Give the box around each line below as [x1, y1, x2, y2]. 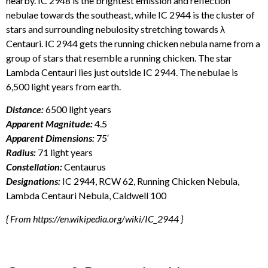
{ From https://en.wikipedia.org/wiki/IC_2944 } [6, 212, 183, 224]
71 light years [36, 147, 93, 159]
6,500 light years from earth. [6, 80, 121, 92]
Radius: [6, 147, 36, 159]
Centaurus [64, 161, 106, 173]
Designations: [6, 175, 60, 187]
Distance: [6, 103, 44, 115]
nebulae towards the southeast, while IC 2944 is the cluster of [6, 8, 255, 20]
